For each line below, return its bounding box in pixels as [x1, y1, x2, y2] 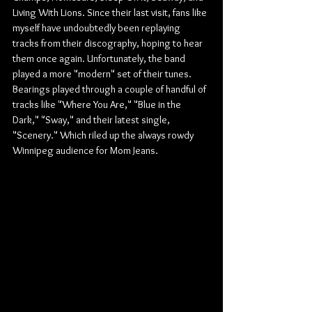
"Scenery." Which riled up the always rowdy [13, 129, 196, 141]
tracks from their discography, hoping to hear [13, 37, 205, 49]
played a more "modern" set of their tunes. [13, 68, 194, 80]
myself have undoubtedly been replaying [13, 22, 182, 34]
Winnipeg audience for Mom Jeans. [13, 144, 158, 157]
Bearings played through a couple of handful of [13, 83, 208, 95]
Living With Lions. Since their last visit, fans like [13, 6, 209, 19]
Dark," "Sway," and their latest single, [13, 114, 172, 126]
